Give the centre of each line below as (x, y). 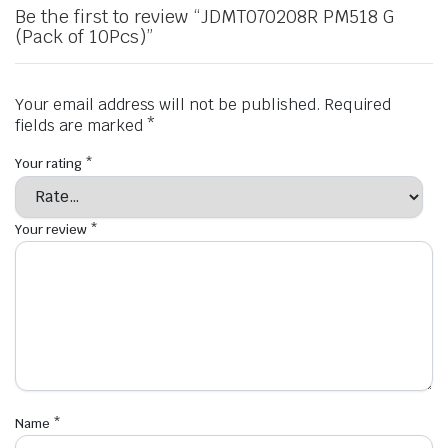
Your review (52, 229)
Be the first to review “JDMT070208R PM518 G (204, 17)
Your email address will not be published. (168, 105)
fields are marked (81, 126)
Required (357, 105)
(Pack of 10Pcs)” (84, 37)
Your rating (50, 164)
